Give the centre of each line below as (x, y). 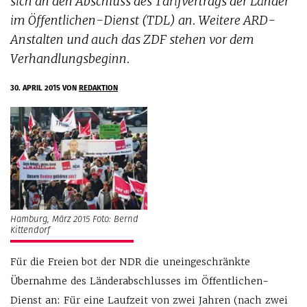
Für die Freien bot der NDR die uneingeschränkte (130, 262)
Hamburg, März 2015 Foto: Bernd (74, 219)
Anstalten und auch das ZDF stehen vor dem (132, 39)
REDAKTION (98, 88)
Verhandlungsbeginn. (70, 59)
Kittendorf (30, 230)
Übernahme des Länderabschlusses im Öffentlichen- (139, 281)
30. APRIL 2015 (36, 88)
